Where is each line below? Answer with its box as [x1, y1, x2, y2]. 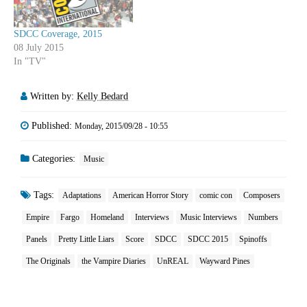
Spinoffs [239, 234, 267, 244]
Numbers [248, 212, 278, 222]
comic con [199, 190, 232, 200]
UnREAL [157, 256, 188, 266]
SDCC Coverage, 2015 [14, 28, 102, 39]
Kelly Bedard [77, 90, 128, 101]
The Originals [26, 256, 71, 266]
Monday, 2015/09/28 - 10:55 [75, 121, 168, 131]
